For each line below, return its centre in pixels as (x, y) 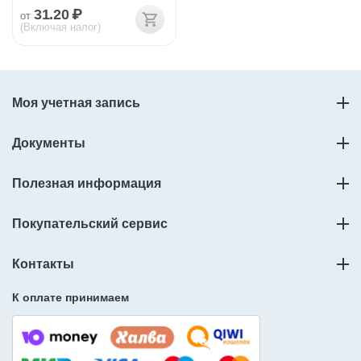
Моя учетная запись (76, 102)
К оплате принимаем (71, 297)
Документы (49, 143)
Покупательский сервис (90, 223)
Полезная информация (87, 183)
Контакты (43, 263)
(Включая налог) (60, 27)
